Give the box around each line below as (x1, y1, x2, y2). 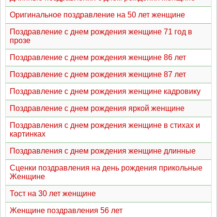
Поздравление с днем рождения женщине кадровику (10, 87, 201, 95)
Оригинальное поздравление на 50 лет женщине (10, 11, 185, 19)
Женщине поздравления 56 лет (10, 206, 123, 215)
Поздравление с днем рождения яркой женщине (10, 104, 185, 112)
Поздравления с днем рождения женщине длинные (10, 147, 196, 155)
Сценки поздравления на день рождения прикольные (10, 164, 202, 172)
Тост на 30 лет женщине (10, 189, 96, 198)
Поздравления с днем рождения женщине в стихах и (10, 121, 200, 129)
